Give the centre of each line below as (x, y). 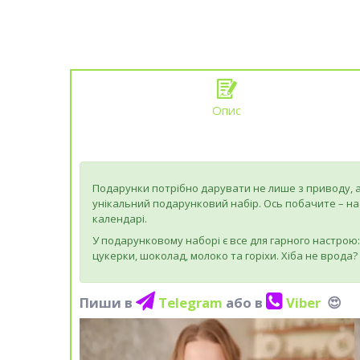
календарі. (120, 219)
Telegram (192, 303)
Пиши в (108, 303)
